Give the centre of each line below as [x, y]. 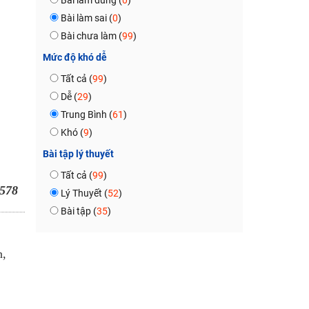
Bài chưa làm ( [91, 36]
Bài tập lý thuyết [78, 154]
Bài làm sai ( [86, 18]
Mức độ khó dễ [74, 57]
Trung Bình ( [86, 114]
